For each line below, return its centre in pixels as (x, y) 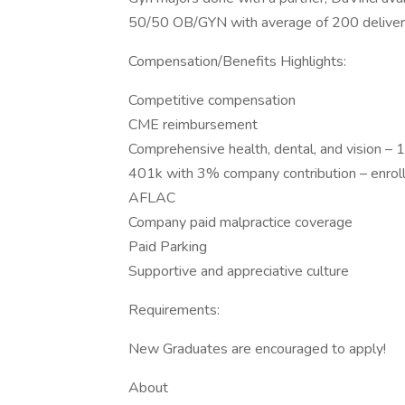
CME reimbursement (193, 125)
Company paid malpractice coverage (240, 222)
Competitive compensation (212, 100)
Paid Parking (168, 247)
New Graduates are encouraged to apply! (257, 349)
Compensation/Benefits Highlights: (237, 61)
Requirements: (174, 310)
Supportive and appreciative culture (239, 271)
